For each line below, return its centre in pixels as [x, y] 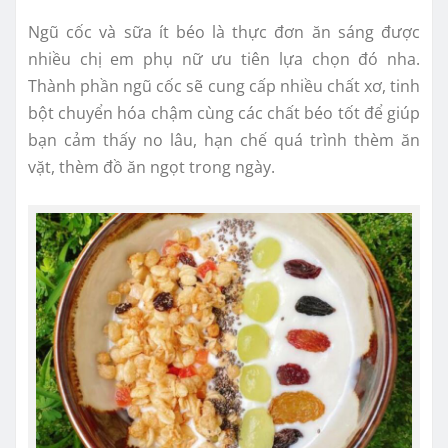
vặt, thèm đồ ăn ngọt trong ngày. [151, 166]
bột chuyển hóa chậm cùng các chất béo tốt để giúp [224, 112]
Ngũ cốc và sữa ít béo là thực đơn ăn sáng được [224, 31]
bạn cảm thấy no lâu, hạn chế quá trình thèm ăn [224, 139]
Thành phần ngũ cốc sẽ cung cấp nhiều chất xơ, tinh [224, 85]
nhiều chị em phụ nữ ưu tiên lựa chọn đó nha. [224, 58]
